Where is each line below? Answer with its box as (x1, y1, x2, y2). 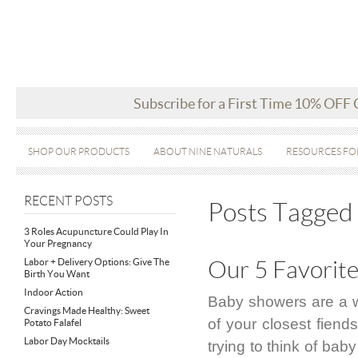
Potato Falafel (24, 317, 82, 328)
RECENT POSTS (24, 194, 113, 208)
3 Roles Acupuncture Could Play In (24, 226, 169, 237)
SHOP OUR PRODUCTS (28, 146, 129, 157)
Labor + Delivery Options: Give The (24, 257, 169, 267)
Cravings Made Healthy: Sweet (24, 305, 149, 316)
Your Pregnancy (24, 238, 92, 249)
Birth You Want (24, 268, 89, 279)
